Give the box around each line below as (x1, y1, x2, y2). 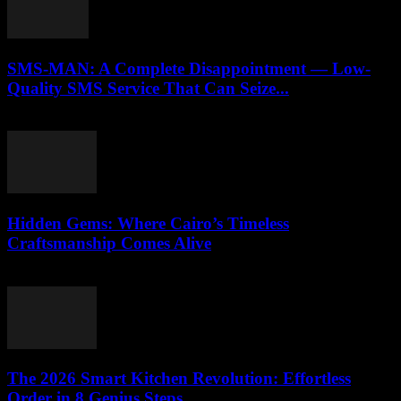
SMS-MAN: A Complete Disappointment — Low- (7, 58, 371, 78)
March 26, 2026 (7, 115, 98, 131)
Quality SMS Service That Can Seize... (7, 78, 289, 98)
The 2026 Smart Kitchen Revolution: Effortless (7, 369, 351, 388)
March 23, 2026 (7, 269, 98, 286)
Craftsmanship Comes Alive (7, 234, 211, 252)
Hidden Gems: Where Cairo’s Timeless (7, 214, 289, 233)
